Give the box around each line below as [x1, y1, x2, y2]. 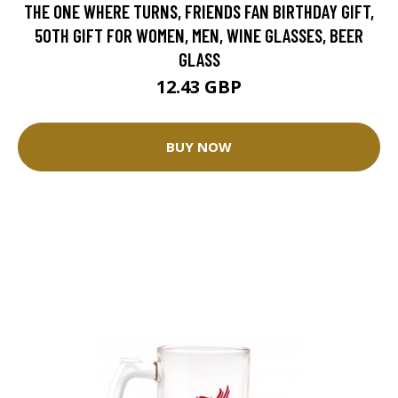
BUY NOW [166, 138, 232, 156]
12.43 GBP [156, 74, 242, 99]
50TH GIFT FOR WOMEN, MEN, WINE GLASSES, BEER [35, 23, 363, 46]
